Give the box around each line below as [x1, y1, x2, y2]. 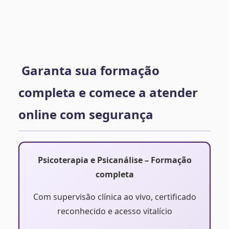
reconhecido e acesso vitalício [57, 205, 172, 217]
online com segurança [18, 105, 153, 123]
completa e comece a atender [18, 83, 198, 101]
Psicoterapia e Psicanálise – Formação [37, 154, 192, 166]
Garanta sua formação [18, 61, 159, 79]
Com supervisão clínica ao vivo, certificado [33, 191, 196, 202]
